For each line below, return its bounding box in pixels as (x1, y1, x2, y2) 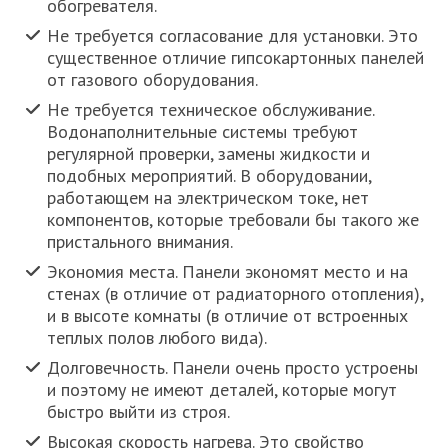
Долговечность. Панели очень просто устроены (47, 356, 419, 380)
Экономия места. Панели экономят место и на (47, 260, 409, 284)
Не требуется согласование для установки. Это (47, 24, 419, 48)
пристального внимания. (47, 230, 234, 254)
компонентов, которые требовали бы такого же (47, 208, 420, 232)
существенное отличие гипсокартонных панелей (47, 46, 425, 70)
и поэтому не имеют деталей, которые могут (47, 378, 398, 402)
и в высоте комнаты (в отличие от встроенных (47, 304, 409, 328)
